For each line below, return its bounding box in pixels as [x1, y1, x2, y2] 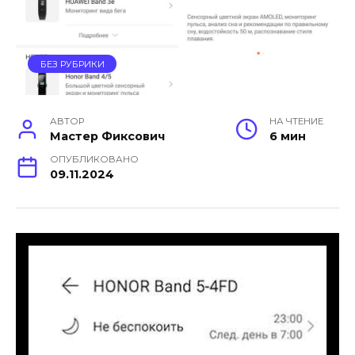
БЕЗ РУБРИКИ [40, 58, 105, 70]
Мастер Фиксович [50, 129, 166, 144]
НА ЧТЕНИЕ [269, 116, 323, 128]
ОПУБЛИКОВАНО [50, 154, 139, 166]
